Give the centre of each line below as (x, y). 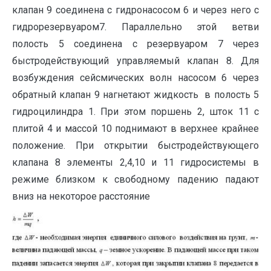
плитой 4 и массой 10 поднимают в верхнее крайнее (135, 129)
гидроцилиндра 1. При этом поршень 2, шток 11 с (135, 112)
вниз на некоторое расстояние (81, 196)
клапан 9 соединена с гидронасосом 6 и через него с (135, 10)
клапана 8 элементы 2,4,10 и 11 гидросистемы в (135, 162)
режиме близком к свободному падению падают (135, 179)
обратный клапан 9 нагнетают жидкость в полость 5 (135, 95)
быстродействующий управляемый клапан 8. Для (135, 61)
